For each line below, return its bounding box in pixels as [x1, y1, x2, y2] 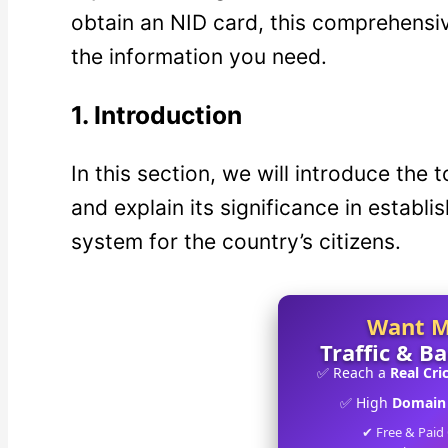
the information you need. [71, 43, 327, 69]
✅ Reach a [316, 363, 390, 383]
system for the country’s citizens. [71, 228, 401, 254]
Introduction [94, 100, 242, 131]
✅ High [339, 393, 392, 413]
